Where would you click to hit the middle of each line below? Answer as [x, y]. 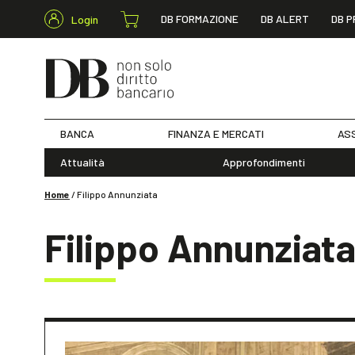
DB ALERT [285, 19]
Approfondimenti [264, 162]
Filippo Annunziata [117, 194]
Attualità [82, 162]
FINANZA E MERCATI [216, 134]
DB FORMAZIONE [200, 19]
